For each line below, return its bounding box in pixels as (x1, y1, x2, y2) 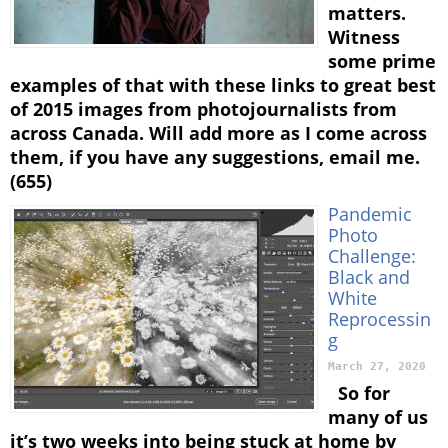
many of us (328, 405, 428, 430)
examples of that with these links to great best (10, 73, 436, 98)
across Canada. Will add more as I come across (10, 121, 427, 146)
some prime (328, 49, 436, 74)
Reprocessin (328, 306, 431, 332)
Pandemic (328, 201, 412, 227)
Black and (328, 264, 410, 290)
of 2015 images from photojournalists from (10, 97, 397, 122)
